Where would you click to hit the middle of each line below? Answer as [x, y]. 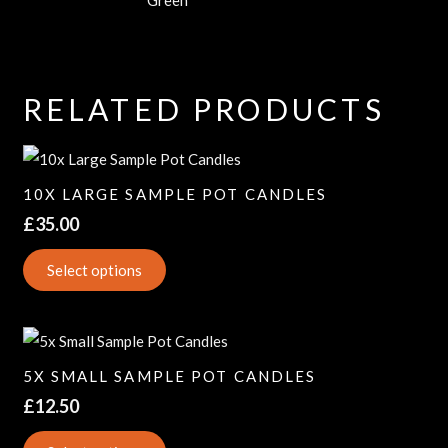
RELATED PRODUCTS [203, 109]
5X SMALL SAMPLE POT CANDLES [169, 376]
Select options [94, 270]
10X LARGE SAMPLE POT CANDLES [175, 194]
